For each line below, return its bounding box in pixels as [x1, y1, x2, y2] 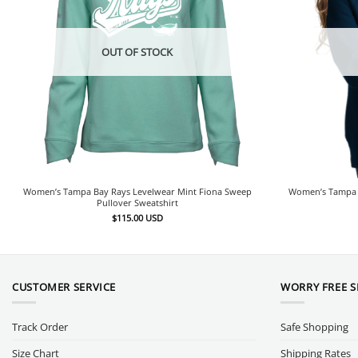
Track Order [12, 319, 68, 334]
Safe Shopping [280, 319, 348, 334]
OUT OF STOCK [101, 44, 173, 59]
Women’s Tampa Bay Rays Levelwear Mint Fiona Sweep [22, 185, 252, 198]
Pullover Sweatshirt [96, 197, 178, 209]
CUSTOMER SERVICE [12, 279, 117, 294]
